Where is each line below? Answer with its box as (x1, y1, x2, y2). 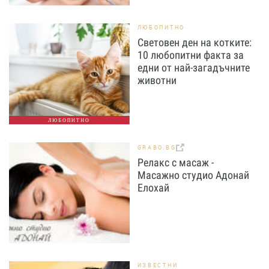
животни (137, 73, 177, 86)
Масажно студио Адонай (137, 168, 249, 181)
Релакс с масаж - (137, 156, 214, 169)
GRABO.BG (137, 143, 177, 151)
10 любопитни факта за (137, 48, 244, 61)
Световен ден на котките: (137, 35, 252, 49)
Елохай (137, 181, 169, 194)
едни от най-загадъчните (137, 61, 250, 74)
